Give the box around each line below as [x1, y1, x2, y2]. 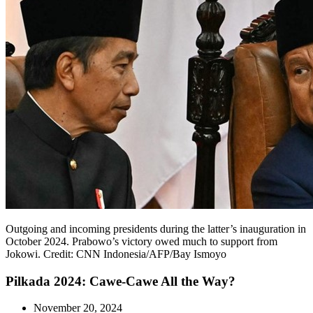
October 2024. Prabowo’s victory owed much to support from [6, 235, 277, 247]
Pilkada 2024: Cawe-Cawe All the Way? [6, 273, 235, 289]
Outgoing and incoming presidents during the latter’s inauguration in [6, 222, 306, 235]
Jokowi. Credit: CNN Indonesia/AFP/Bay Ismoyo [6, 247, 226, 260]
